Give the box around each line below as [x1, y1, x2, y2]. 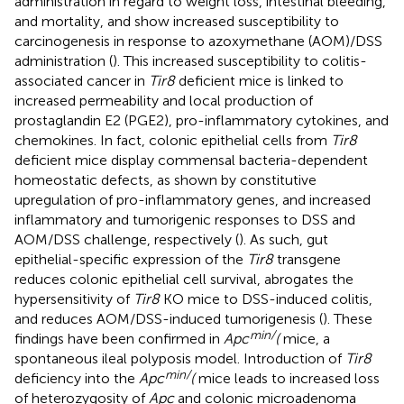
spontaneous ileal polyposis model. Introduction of [14, 349, 345, 367]
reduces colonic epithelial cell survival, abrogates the [14, 270, 353, 288]
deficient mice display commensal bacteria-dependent [14, 151, 368, 169]
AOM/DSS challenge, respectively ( [14, 230, 239, 248]
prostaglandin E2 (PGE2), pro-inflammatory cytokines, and [14, 111, 389, 129]
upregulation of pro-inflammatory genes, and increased [14, 190, 371, 208]
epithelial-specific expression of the [14, 250, 247, 268]
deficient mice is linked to [175, 71, 344, 89]
